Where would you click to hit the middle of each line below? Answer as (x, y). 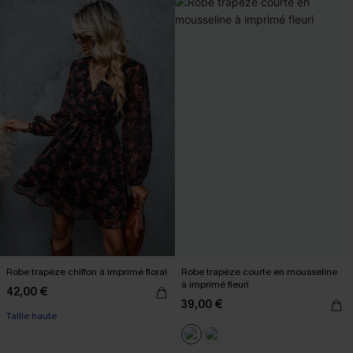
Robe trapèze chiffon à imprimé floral (87, 271)
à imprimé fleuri (215, 284)
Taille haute (32, 316)
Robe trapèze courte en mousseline (259, 271)
